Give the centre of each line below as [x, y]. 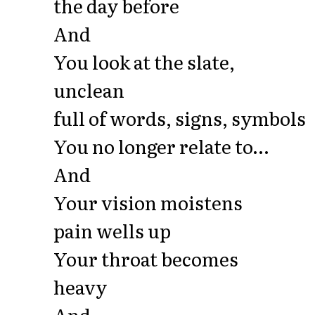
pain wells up [112, 230]
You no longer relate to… [161, 146]
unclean [89, 89]
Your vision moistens [148, 202]
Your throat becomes [146, 258]
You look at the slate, [144, 61]
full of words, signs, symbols [180, 117]
